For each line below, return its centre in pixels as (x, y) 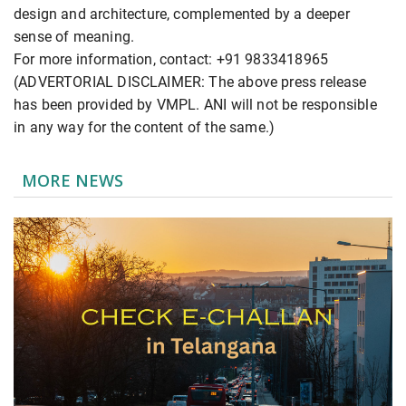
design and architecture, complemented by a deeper (182, 14)
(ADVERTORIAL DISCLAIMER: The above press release (190, 82)
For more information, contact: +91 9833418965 (171, 59)
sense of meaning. (74, 36)
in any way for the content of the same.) (145, 127)
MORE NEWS (73, 180)
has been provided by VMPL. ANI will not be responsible (195, 104)
